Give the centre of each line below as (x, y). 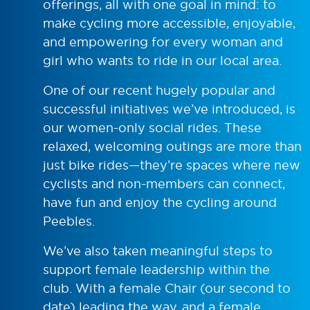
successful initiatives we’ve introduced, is (169, 109)
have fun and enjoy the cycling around (160, 202)
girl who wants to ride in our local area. (162, 61)
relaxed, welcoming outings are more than (172, 146)
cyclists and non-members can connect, (164, 184)
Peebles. (69, 221)
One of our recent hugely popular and (159, 90)
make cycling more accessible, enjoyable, (169, 23)
